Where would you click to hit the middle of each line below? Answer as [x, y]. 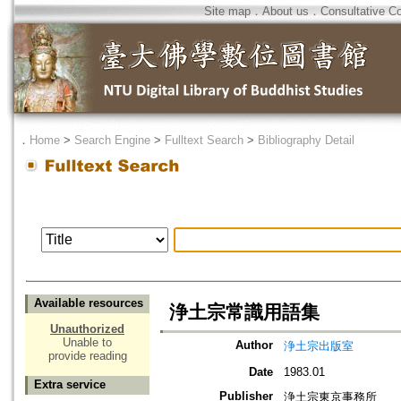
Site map [227, 11]
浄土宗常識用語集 [244, 313]
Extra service [70, 385]
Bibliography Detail [306, 140]
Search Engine [112, 140]
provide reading [87, 356]
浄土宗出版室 [319, 346]
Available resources [89, 303]
